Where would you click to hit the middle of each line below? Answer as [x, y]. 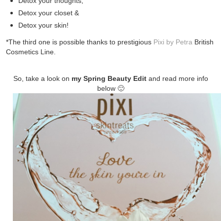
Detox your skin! [44, 25]
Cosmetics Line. [32, 52]
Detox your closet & [49, 13]
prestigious [134, 42]
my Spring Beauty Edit [109, 79]
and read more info [177, 79]
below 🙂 [110, 89]
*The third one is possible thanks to [62, 42]
